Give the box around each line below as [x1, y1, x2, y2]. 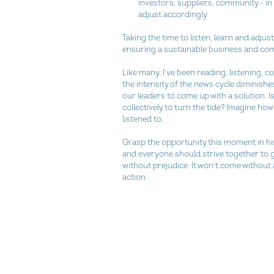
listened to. [122, 114, 163, 124]
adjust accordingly [138, 9, 209, 20]
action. [122, 172, 147, 182]
